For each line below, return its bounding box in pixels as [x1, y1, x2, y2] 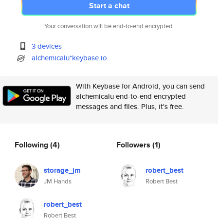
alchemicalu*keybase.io [32, 53, 108, 63]
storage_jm [44, 165, 81, 176]
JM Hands [44, 177, 72, 186]
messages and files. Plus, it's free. [76, 101, 184, 111]
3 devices [32, 41, 62, 51]
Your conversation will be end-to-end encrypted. [44, 21, 174, 31]
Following [15, 139, 50, 150]
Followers [116, 139, 152, 150]
